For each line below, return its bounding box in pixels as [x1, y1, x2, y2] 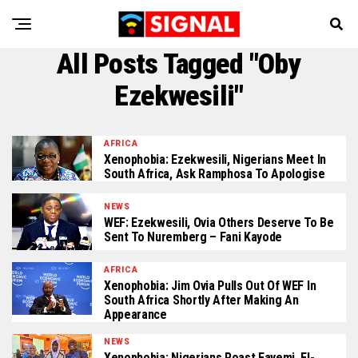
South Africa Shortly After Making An [104, 292, 299, 308]
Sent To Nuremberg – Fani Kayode [104, 229, 283, 245]
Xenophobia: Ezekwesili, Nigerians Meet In [104, 152, 326, 167]
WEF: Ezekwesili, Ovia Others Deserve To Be [104, 214, 334, 230]
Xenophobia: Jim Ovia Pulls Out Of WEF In [104, 277, 316, 293]
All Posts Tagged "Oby [57, 47, 301, 81]
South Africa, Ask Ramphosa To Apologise [104, 166, 325, 181]
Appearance [104, 306, 167, 322]
